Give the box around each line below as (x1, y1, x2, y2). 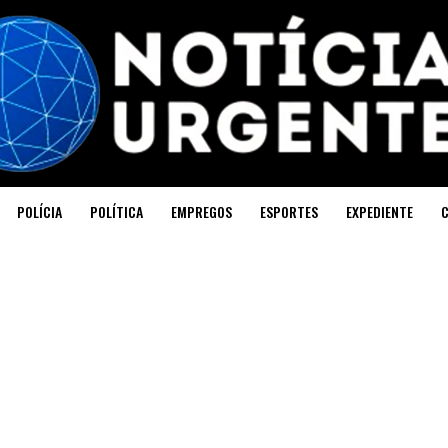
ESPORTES (260, 201, 318, 222)
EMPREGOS (171, 201, 232, 222)
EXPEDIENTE (346, 201, 413, 222)
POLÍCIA (17, 201, 62, 222)
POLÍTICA (90, 201, 143, 222)
